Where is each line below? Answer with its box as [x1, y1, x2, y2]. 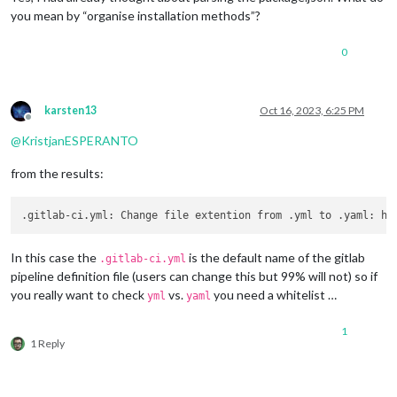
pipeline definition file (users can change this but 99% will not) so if [11, 269, 378, 284]
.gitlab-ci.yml [99, 253, 186, 266]
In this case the [11, 250, 99, 266]
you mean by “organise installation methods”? [11, 7, 261, 23]
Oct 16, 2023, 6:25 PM [260, 103, 364, 117]
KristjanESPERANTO [21, 132, 138, 148]
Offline [27, 116, 61, 130]
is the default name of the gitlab [186, 250, 365, 266]
